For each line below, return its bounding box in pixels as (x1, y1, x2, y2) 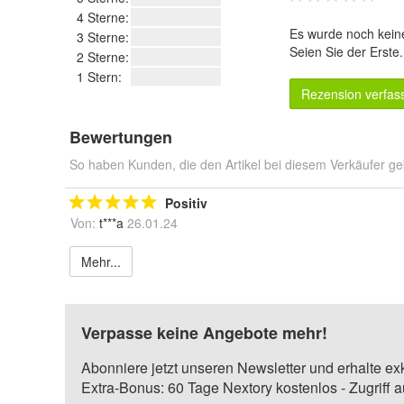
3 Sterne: (77, 28, 129, 46)
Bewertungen (69, 125, 172, 149)
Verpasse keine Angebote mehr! (81, 321, 327, 344)
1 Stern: (77, 68, 122, 86)
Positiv (165, 194, 207, 212)
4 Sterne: (77, 8, 129, 26)
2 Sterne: (77, 48, 129, 66)
